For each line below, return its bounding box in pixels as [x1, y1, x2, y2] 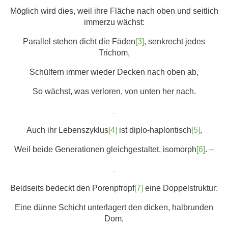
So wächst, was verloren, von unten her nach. [32, 87, 196, 96]
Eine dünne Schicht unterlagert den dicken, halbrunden [15, 203, 213, 212]
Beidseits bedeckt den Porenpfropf [10, 184, 134, 192]
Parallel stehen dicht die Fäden [23, 37, 135, 46]
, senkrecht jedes [144, 37, 205, 46]
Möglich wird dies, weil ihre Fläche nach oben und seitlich [10, 7, 218, 15]
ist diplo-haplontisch [117, 126, 191, 134]
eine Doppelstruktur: [143, 184, 218, 192]
